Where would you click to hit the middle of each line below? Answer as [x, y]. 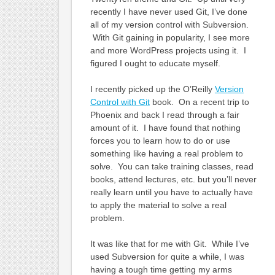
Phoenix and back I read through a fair [165, 115]
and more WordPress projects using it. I [168, 51]
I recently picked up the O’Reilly [152, 89]
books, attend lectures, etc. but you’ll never [173, 180]
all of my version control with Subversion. [169, 25]
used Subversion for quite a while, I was [167, 257]
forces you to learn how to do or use [160, 141]
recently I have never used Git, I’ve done [168, 12]
